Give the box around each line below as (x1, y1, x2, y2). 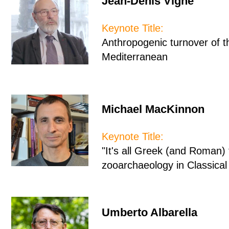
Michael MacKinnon (102, 103, 205, 116)
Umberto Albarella (102, 206, 198, 219)
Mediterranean (102, 51, 171, 62)
